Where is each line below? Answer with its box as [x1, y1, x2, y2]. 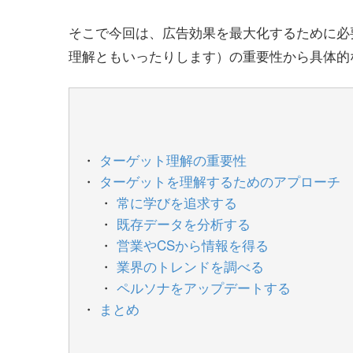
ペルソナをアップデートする [117, 277, 292, 297]
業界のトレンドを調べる [117, 255, 265, 276]
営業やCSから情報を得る [117, 234, 269, 255]
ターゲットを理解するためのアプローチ [99, 170, 341, 191]
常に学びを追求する [117, 191, 238, 212]
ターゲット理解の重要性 [99, 149, 247, 169]
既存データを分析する [117, 213, 251, 233]
